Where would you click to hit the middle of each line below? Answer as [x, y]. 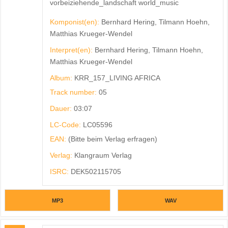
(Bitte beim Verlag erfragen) [112, 139]
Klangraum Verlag [103, 155]
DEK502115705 [96, 172]
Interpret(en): [72, 50]
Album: [62, 78]
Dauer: [62, 109]
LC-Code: [66, 125]
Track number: [74, 92]
